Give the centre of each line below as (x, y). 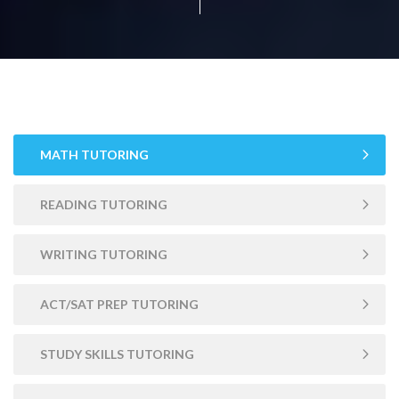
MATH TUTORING (94, 154)
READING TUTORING (104, 204)
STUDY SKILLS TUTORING (117, 354)
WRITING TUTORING (104, 254)
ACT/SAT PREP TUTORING (119, 304)
